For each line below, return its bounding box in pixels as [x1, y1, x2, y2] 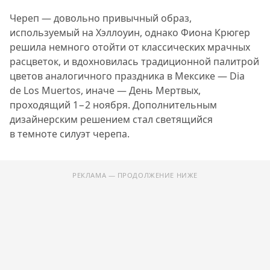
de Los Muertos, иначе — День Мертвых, [10, 84, 201, 98]
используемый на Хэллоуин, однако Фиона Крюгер [10, 26, 250, 40]
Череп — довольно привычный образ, [10, 11, 192, 25]
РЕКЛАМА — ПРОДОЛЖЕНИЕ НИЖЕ [72, 171, 198, 180]
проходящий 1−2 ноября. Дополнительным [10, 98, 217, 112]
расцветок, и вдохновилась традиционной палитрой [10, 55, 259, 69]
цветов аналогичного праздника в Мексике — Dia [10, 69, 245, 83]
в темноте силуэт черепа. [10, 127, 130, 141]
